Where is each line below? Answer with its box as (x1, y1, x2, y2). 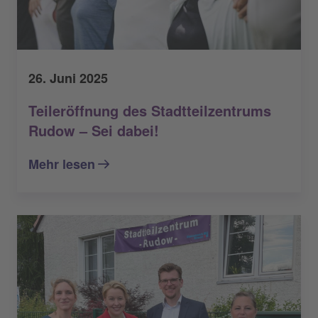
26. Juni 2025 (28, 69, 108, 88)
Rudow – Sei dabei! (28, 120, 159, 141)
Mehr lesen (28, 155, 95, 174)
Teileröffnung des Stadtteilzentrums (28, 100, 271, 121)
